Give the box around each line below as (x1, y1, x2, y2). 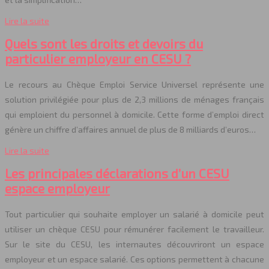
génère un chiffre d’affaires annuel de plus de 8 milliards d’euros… (5, 124, 256, 134)
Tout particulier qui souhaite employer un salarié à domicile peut (5, 208, 264, 219)
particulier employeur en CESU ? (5, 51, 191, 67)
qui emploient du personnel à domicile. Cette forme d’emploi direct (5, 109, 264, 119)
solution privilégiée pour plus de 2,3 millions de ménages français (5, 94, 264, 104)
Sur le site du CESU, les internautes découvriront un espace (5, 238, 264, 249)
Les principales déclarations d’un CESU (5, 166, 229, 181)
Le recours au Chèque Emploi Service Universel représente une (5, 79, 264, 89)
